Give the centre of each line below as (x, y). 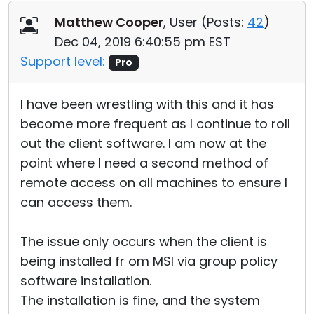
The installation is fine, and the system (140, 300)
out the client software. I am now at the (143, 143)
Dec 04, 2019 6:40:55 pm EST (143, 42)
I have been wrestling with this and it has (147, 104)
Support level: (63, 61)
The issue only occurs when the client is (144, 241)
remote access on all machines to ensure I (154, 183)
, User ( (185, 22)
